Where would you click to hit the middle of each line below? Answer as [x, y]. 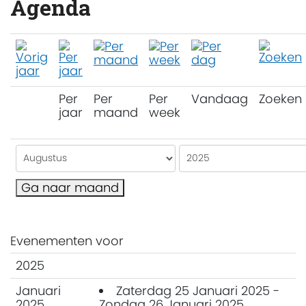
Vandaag [220, 98]
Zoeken [280, 98]
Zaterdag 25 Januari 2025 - [198, 290]
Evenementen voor [67, 240]
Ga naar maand [70, 187]
